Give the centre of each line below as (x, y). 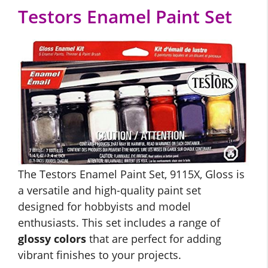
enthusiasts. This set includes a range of (119, 223)
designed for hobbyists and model (104, 207)
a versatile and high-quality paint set (109, 191)
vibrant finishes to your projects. (100, 255)
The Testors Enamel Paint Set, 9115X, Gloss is (131, 174)
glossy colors (52, 239)
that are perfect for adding (154, 239)
